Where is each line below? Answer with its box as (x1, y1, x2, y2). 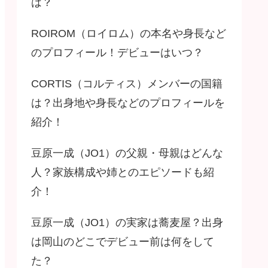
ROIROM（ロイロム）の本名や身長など (31, 27, 226, 39)
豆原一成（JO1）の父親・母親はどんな (31, 147, 223, 159)
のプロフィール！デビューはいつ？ (31, 46, 203, 59)
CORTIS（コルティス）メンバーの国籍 (31, 77, 223, 90)
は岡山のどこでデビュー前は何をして (31, 235, 214, 248)
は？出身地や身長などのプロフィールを (31, 96, 225, 109)
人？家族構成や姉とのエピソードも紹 (31, 166, 214, 178)
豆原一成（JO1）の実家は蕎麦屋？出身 (31, 216, 223, 229)
